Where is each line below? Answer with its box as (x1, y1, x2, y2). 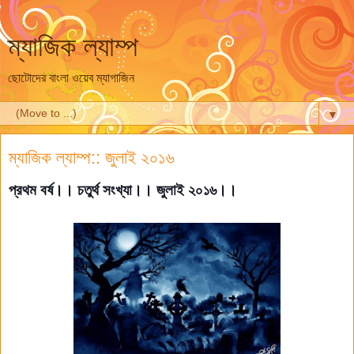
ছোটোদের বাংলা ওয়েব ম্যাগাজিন (8, 71, 134, 85)
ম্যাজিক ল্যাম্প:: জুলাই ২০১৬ (9, 148, 175, 168)
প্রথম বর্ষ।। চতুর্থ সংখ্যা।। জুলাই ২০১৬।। (9, 181, 237, 198)
